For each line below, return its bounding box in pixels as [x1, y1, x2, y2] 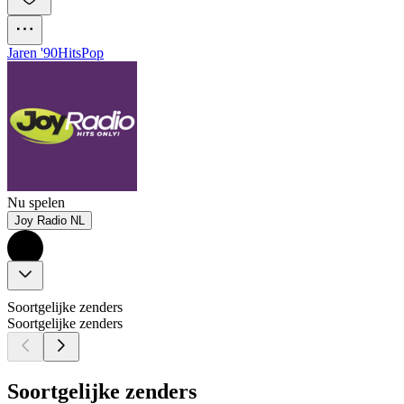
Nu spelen [7, 195, 65, 211]
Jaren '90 [7, 45, 58, 61]
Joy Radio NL [14, 214, 85, 228]
